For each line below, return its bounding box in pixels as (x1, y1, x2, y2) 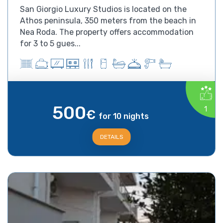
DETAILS (100, 133, 123, 140)
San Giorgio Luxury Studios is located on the (20, 4, 187, 14)
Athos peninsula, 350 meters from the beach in (20, 15, 196, 25)
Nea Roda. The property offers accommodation (20, 27, 194, 37)
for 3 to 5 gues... (20, 38, 81, 48)
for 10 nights (98, 111, 149, 121)
